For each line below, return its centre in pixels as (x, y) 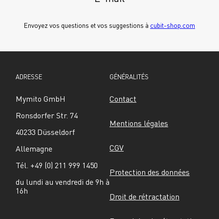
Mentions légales (139, 123)
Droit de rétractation (144, 197)
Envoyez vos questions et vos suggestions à (87, 25)
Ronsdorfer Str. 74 (47, 115)
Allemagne (34, 149)
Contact (123, 99)
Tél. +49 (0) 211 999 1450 (57, 165)
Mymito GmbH (41, 99)
